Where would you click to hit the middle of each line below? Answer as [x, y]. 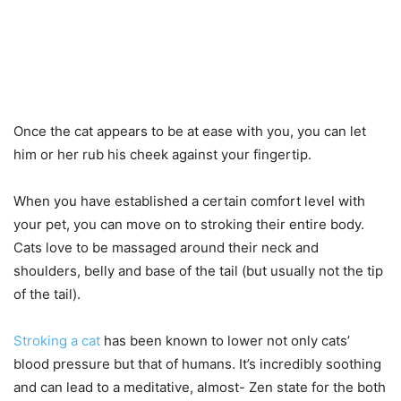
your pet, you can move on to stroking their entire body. [189, 225]
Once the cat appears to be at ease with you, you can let [190, 132]
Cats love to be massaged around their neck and [166, 248]
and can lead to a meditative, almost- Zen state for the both [200, 388]
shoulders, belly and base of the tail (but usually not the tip [198, 271]
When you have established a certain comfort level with [189, 201]
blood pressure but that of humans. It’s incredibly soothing [197, 364]
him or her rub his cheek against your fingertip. [162, 155]
